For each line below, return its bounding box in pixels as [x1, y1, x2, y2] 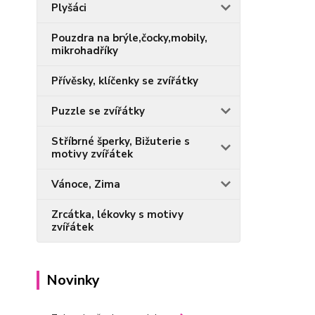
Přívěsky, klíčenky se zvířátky [51, 74, 198, 88]
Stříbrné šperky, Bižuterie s [51, 134, 190, 148]
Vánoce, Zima [51, 177, 120, 191]
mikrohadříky [51, 44, 118, 58]
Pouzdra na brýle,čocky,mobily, [51, 31, 207, 45]
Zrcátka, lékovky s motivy [51, 207, 184, 221]
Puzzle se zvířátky [51, 104, 145, 118]
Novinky [46, 271, 100, 290]
